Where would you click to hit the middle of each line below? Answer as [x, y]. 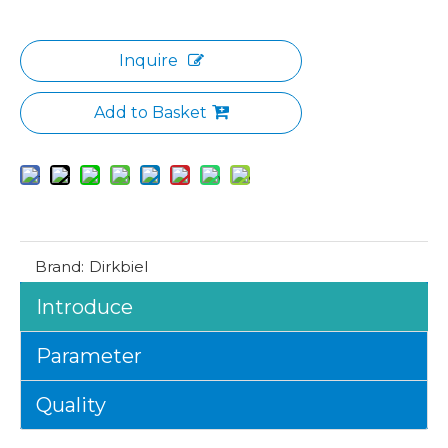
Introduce [84, 307]
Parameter [89, 356]
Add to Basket [150, 112]
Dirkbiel [118, 266]
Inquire [148, 60]
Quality [71, 405]
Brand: [59, 266]
